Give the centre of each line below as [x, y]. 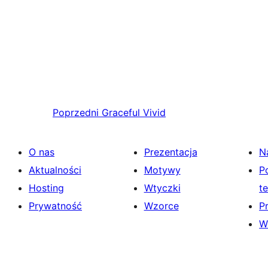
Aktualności [55, 170]
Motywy [162, 170]
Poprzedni [76, 113]
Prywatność [55, 206]
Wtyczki [162, 188]
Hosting [46, 188]
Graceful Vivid [134, 113]
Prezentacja [170, 152]
